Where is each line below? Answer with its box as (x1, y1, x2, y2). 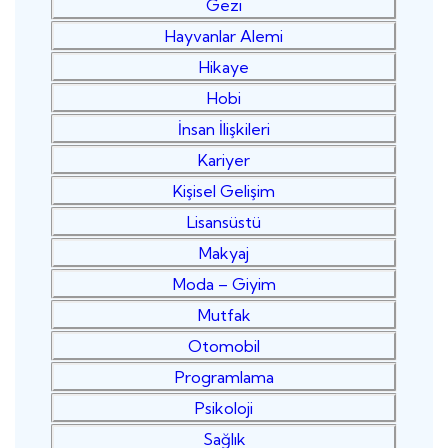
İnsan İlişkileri (178, 118, 270, 139)
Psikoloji (195, 397, 253, 418)
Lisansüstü (187, 211, 261, 232)
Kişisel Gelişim (173, 180, 275, 201)
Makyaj (199, 242, 249, 263)
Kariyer (198, 149, 250, 170)
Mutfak (197, 304, 251, 325)
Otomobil (188, 335, 260, 356)
